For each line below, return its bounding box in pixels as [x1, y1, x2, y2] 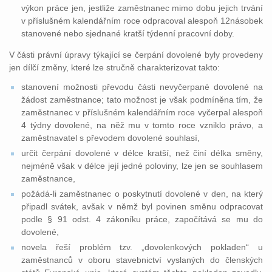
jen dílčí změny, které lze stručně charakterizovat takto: [9, 63, 220, 72]
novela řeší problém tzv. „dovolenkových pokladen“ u [21, 242, 263, 252]
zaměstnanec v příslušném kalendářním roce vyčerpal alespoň [21, 107, 263, 117]
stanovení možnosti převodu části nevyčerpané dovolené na [21, 82, 263, 92]
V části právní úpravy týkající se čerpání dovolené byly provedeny [9, 50, 263, 59]
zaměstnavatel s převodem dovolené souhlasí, [21, 133, 200, 143]
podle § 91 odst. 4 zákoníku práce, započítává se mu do [21, 214, 263, 224]
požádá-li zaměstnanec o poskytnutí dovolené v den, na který [21, 189, 263, 199]
